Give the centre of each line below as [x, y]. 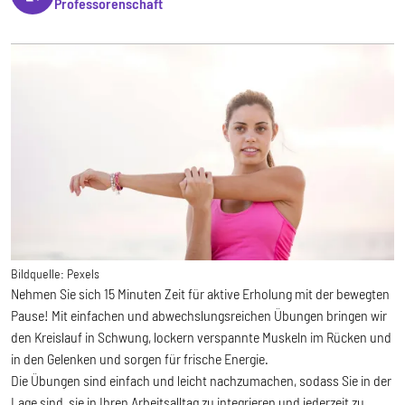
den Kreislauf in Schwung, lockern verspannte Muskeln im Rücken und [201, 336]
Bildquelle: [38, 273]
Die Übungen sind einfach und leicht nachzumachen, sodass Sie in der [201, 380]
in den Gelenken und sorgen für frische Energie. [141, 358]
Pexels [82, 273]
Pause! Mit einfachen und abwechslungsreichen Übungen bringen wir [199, 315]
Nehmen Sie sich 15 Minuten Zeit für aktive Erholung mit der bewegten [200, 293]
